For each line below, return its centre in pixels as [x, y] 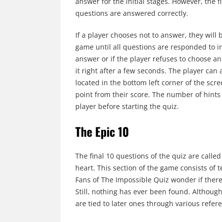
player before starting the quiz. [127, 107]
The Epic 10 [102, 132]
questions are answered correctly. [132, 13]
